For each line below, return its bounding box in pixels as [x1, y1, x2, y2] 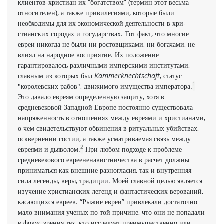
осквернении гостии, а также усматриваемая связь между [18, 133, 191, 143]
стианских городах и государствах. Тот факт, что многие [18, 28, 189, 38]
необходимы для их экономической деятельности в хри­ [18, 18, 186, 28]
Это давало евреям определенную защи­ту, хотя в [18, 91, 164, 101]
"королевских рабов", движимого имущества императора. [18, 81, 192, 91]
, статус [160, 70, 182, 80]
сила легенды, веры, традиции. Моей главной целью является [18, 175, 202, 185]
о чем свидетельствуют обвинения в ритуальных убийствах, [18, 123, 199, 133]
